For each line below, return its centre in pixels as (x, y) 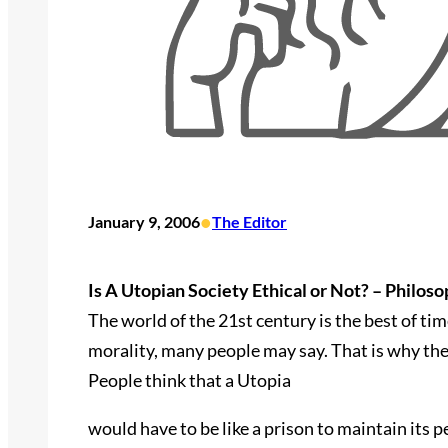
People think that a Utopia (189, 380)
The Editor (249, 221)
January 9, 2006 (144, 221)
